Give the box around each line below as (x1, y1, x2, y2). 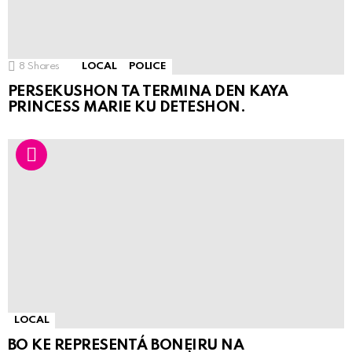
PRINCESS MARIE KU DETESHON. (8, 100, 246, 115)
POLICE (129, 61, 167, 72)
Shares (27, 61, 60, 72)
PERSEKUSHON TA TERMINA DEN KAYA (8, 84, 288, 100)
